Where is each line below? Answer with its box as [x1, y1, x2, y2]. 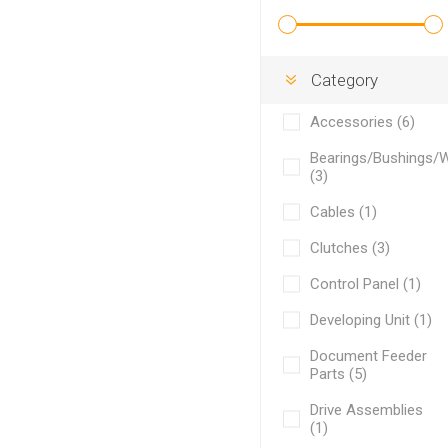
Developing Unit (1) [310, 310, 433, 329]
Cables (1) [310, 202, 378, 221]
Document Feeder [310, 346, 428, 365]
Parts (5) [310, 364, 368, 383]
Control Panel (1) [310, 274, 422, 293]
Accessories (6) [310, 112, 416, 131]
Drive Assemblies [310, 400, 424, 419]
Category [311, 69, 379, 90]
